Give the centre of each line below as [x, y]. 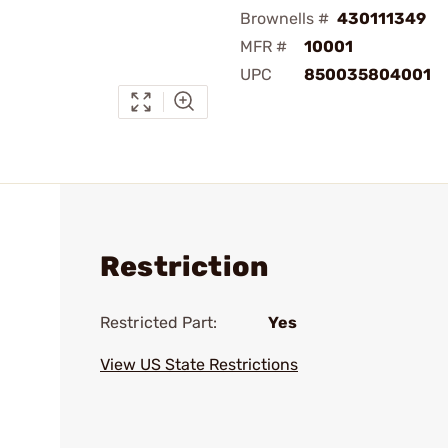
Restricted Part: [159, 322]
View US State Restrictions [199, 364]
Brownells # [284, 18]
